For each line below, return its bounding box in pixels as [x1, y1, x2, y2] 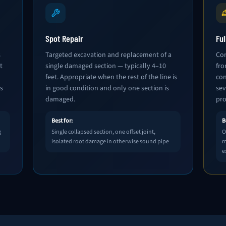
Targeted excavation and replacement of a [45, 50, 172, 60]
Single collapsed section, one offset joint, [51, 128, 156, 136]
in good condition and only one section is [45, 83, 169, 93]
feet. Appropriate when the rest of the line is [45, 72, 178, 82]
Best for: [51, 117, 73, 125]
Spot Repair [45, 33, 84, 44]
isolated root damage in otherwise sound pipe [51, 137, 169, 146]
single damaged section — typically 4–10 [45, 61, 166, 71]
